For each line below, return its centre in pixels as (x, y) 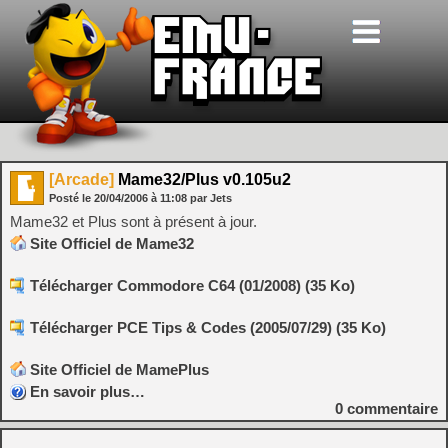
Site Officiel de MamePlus (119, 369)
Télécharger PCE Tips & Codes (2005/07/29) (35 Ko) (208, 327)
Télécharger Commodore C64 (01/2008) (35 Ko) (192, 285)
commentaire (390, 408)
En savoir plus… (87, 391)
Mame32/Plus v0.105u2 (202, 179)
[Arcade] (81, 179)
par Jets (211, 198)
